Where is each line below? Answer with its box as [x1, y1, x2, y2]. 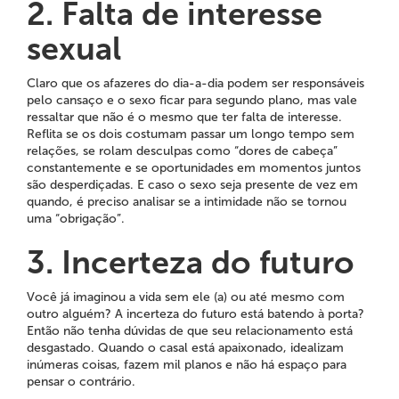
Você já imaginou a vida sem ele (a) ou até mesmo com [27, 289, 345, 305]
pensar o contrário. [27, 374, 135, 389]
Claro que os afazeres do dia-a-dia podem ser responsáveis [27, 76, 364, 91]
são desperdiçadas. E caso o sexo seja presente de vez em [27, 177, 358, 192]
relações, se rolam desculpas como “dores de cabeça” [27, 143, 338, 159]
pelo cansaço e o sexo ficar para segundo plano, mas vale [27, 93, 357, 108]
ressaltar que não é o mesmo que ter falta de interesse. [27, 110, 342, 125]
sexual [27, 29, 121, 68]
